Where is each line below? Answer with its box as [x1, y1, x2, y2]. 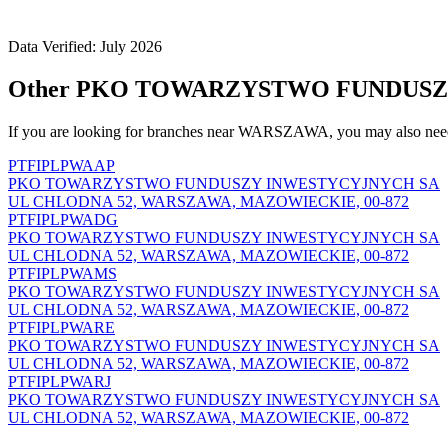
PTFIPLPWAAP [8, 156, 115, 174]
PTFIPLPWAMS [8, 264, 117, 282]
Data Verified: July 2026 [8, 37, 162, 55]
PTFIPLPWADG [8, 210, 118, 228]
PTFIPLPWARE [8, 318, 115, 336]
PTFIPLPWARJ [8, 372, 111, 390]
